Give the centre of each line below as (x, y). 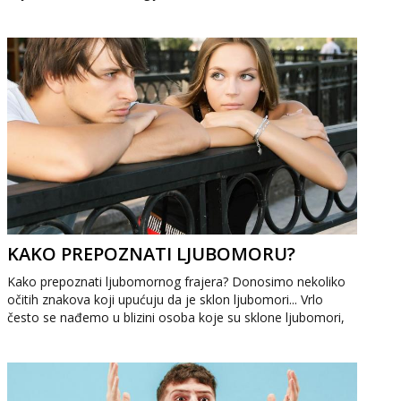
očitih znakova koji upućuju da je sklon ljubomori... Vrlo (166, 299)
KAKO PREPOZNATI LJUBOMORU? (152, 254)
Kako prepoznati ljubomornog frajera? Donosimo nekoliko (177, 282)
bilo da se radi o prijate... (78, 335)
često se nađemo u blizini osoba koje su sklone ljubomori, (176, 317)
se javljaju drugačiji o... (73, 10)
